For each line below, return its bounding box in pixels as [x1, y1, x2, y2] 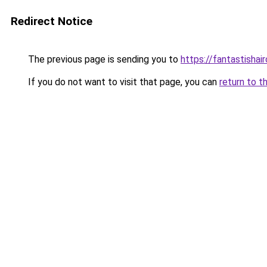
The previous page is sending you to [26, 54, 181, 65]
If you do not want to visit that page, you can [26, 76, 219, 88]
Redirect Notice [11, 14, 92, 28]
